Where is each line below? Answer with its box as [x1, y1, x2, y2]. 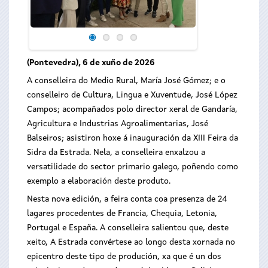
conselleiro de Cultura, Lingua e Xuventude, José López [27, 91, 237, 99]
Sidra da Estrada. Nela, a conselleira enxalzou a [27, 148, 205, 157]
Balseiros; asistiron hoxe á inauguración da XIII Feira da [27, 134, 238, 142]
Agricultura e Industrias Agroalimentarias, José [27, 120, 208, 128]
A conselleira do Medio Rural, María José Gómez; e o [27, 77, 226, 85]
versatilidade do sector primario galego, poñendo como [27, 163, 238, 171]
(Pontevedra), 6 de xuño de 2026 [27, 59, 155, 67]
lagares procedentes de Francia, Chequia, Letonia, [27, 209, 217, 218]
